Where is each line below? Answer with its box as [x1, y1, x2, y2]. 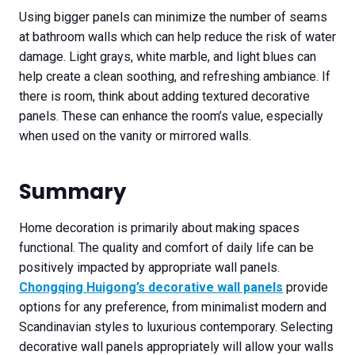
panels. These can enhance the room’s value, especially [19, 109, 323, 124]
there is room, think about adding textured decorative [19, 89, 310, 105]
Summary [19, 177, 126, 207]
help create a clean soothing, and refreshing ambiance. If [19, 69, 330, 85]
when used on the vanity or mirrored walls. [19, 128, 251, 144]
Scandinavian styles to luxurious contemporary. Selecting [19, 319, 333, 335]
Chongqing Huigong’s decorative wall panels [19, 280, 283, 296]
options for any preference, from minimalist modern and [19, 300, 326, 315]
